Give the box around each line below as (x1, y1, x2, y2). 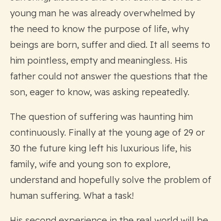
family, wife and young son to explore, (10, 158, 170, 170)
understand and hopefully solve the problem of (10, 174, 211, 185)
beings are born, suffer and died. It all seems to (10, 38, 210, 50)
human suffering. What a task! (10, 189, 134, 201)
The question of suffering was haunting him (10, 110, 193, 122)
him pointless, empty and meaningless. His (10, 54, 187, 66)
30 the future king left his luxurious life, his (10, 142, 191, 154)
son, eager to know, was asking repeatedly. (10, 86, 189, 98)
